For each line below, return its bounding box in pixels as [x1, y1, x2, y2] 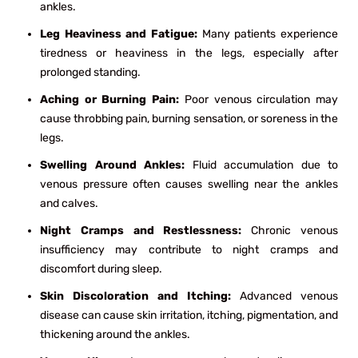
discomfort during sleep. [40, 261, 162, 276]
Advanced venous [240, 288, 338, 303]
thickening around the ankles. [40, 327, 190, 341]
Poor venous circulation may [184, 92, 339, 106]
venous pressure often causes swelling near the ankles [40, 177, 338, 191]
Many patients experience [201, 26, 339, 41]
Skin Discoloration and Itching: [40, 288, 240, 303]
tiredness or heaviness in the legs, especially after [40, 46, 338, 60]
